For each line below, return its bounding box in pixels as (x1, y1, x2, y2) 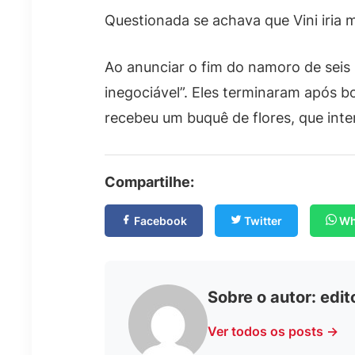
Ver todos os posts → (208, 323, 338, 339)
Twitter (242, 213, 282, 227)
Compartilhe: (105, 173, 194, 190)
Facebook (132, 213, 187, 227)
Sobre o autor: (208, 287, 320, 307)
